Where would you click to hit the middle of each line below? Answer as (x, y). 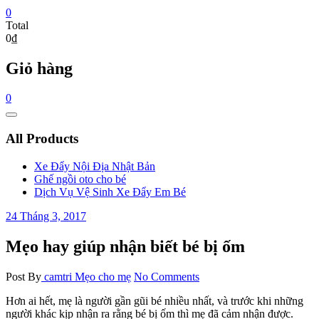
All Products (42, 139)
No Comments (167, 276)
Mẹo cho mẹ (103, 276)
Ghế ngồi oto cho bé (80, 179)
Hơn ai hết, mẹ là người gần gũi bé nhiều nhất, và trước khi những (155, 300)
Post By (23, 276)
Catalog (26, 120)
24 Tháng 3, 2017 (46, 216)
